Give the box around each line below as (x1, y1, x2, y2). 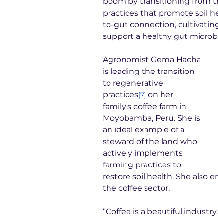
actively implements (103, 148, 184, 158)
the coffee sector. (103, 183, 170, 193)
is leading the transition (103, 67, 197, 76)
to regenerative (103, 78, 165, 88)
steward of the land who (103, 137, 199, 146)
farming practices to (103, 160, 183, 169)
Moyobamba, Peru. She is (103, 113, 202, 123)
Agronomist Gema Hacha (103, 55, 203, 64)
